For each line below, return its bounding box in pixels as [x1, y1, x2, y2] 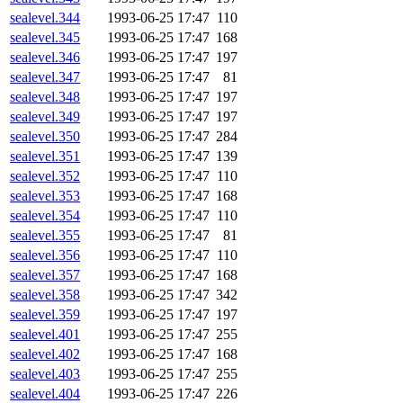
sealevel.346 [10, 49, 80, 66]
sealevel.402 [10, 346, 80, 363]
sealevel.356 [10, 247, 80, 264]
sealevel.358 [10, 287, 80, 303]
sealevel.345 [10, 30, 80, 46]
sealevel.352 [10, 168, 80, 184]
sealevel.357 [10, 267, 80, 283]
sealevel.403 [10, 366, 80, 382]
